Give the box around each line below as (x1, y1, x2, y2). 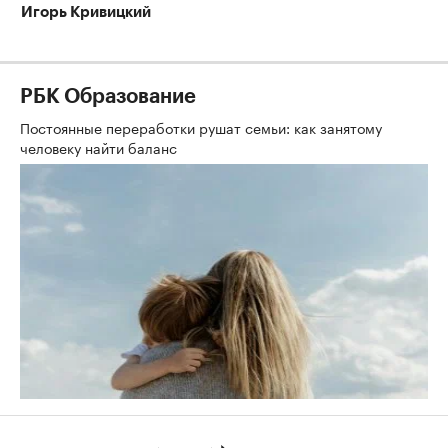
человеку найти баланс (20, 135, 181, 158)
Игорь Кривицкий (21, 4, 151, 20)
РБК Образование (20, 86, 196, 107)
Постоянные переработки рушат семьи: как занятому (20, 115, 382, 138)
